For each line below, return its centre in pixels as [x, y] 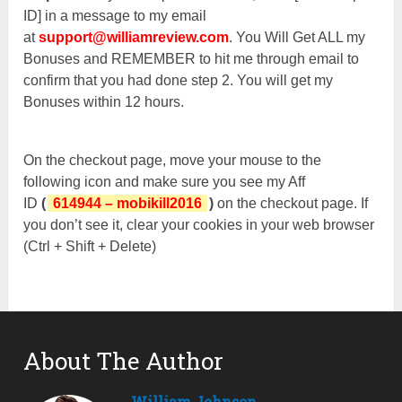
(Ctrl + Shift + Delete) [90, 247]
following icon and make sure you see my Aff [165, 182]
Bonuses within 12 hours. [104, 102]
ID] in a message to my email [115, 16]
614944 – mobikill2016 [128, 204]
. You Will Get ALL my [297, 38]
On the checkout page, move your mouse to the [173, 161]
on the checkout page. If [291, 204]
